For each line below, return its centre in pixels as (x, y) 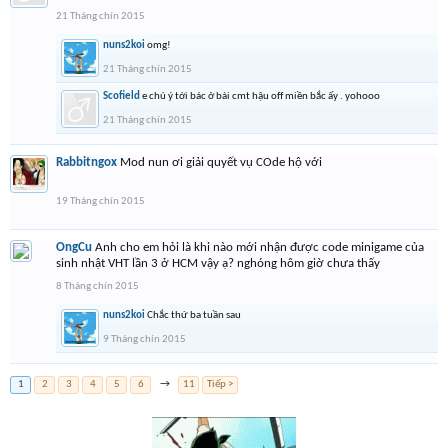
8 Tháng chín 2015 (97, 286)
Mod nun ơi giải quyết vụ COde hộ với (221, 162)
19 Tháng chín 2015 (100, 201)
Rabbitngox (86, 162)
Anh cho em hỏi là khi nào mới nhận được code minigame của (259, 247)
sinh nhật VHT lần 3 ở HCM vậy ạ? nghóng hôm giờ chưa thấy (218, 263)
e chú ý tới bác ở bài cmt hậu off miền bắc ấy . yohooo (261, 96)
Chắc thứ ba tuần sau (194, 315)
